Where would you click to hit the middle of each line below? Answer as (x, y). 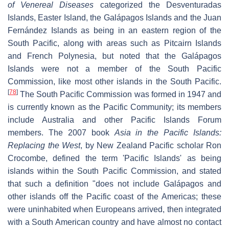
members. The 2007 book (61, 133)
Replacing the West (44, 146)
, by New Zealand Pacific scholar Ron (151, 146)
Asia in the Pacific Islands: (168, 133)
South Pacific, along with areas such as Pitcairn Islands (114, 43)
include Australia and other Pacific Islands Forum (114, 120)
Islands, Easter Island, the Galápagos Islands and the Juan (114, 18)
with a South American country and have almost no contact (114, 222)
